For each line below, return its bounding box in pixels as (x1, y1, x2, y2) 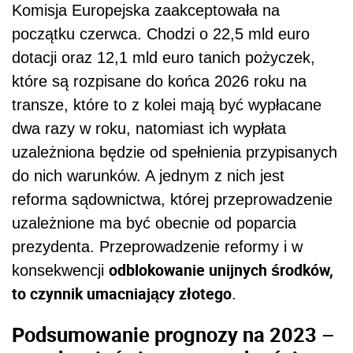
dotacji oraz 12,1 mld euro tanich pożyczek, (12, 48, 315, 66)
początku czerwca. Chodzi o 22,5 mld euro (12, 24, 310, 43)
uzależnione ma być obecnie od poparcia (12, 214, 296, 232)
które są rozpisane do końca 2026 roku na (12, 72, 307, 90)
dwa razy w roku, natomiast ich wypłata (12, 119, 286, 137)
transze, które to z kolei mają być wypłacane (12, 95, 321, 113)
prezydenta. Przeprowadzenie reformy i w (12, 237, 303, 255)
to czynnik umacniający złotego (12, 282, 232, 304)
